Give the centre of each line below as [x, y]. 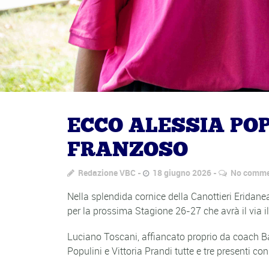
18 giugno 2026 [182, 173]
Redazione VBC [107, 173]
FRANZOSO [128, 150]
